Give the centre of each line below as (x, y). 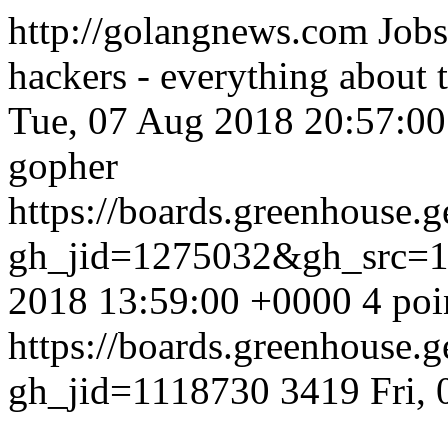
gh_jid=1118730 (144, 390)
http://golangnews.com (193, 30)
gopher (63, 165)
